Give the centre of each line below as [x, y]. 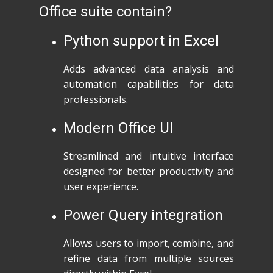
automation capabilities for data [149, 84]
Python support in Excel [141, 41]
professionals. [96, 99]
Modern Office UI [118, 128]
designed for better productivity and [149, 171]
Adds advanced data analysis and [149, 69]
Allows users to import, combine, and [149, 243]
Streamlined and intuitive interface [149, 156]
